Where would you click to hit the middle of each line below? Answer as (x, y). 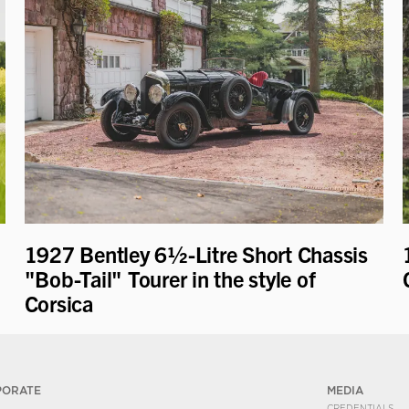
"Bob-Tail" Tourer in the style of (170, 278)
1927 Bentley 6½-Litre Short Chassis (196, 253)
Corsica (61, 303)
